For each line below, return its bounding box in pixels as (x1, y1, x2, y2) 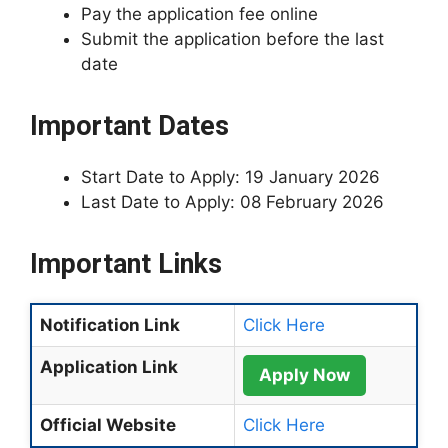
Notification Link (40, 315, 180, 335)
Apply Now (259, 365, 350, 385)
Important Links (30, 248, 222, 280)
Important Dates (30, 110, 229, 142)
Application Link (40, 357, 178, 377)
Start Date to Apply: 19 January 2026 (81, 167, 380, 187)
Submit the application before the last (81, 29, 384, 49)
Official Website (40, 415, 176, 435)
